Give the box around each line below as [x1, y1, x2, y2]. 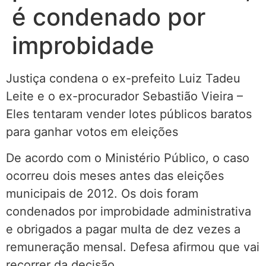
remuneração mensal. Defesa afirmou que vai [6, 240, 259, 255]
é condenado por [12, 2, 205, 31]
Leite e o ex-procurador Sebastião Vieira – [6, 88, 243, 103]
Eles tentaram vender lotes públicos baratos [6, 106, 252, 121]
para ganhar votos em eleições [6, 124, 178, 139]
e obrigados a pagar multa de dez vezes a [6, 222, 240, 237]
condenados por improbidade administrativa [6, 204, 251, 219]
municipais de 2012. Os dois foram [6, 186, 198, 201]
